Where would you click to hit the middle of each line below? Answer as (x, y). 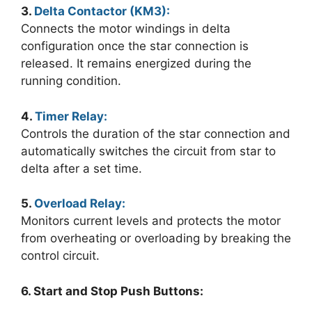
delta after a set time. (81, 168)
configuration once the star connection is (135, 46)
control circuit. (60, 256)
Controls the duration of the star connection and (156, 133)
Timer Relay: (71, 116)
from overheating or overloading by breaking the (156, 239)
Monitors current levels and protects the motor (151, 221)
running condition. (71, 81)
